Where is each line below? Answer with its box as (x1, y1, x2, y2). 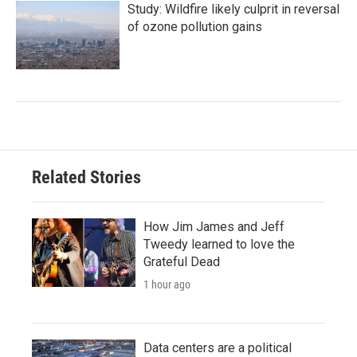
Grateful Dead (143, 253, 220, 269)
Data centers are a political (143, 339, 292, 355)
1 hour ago (143, 277, 190, 291)
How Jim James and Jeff (143, 218, 284, 234)
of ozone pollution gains (127, 18, 262, 34)
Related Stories (32, 167, 141, 187)
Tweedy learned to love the (143, 236, 295, 252)
